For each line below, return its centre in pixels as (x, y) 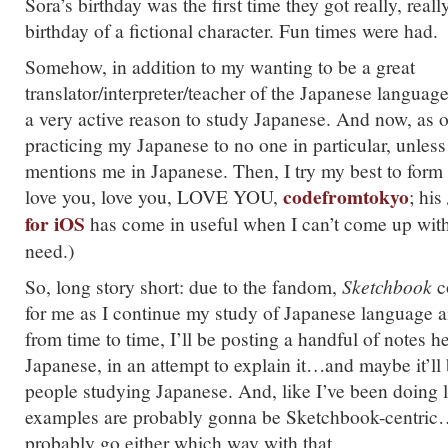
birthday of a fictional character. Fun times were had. (231, 30)
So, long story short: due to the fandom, (183, 286)
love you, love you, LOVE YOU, (154, 196)
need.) (49, 250)
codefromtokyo (346, 196)
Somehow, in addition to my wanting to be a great (220, 66)
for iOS (55, 223)
